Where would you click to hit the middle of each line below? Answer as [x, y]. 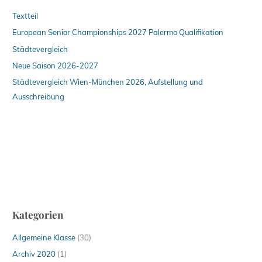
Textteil [25, 16]
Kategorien [38, 214]
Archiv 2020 [34, 254]
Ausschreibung [39, 97]
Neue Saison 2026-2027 [56, 65]
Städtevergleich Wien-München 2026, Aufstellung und [108, 82]
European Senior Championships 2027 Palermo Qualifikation [118, 32]
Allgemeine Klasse [44, 237]
